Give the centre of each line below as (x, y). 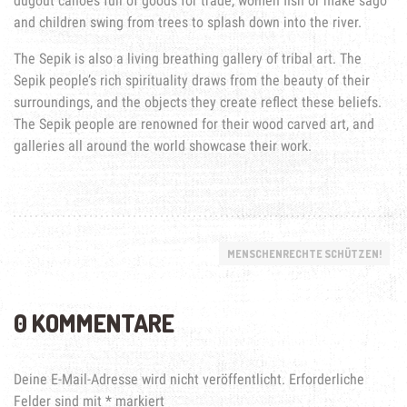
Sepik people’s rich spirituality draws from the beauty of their (192, 81)
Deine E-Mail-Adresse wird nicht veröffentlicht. (149, 380)
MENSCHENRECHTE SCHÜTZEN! (304, 253)
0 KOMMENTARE (94, 323)
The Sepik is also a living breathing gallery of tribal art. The (188, 59)
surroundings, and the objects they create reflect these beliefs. (198, 103)
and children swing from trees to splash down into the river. (188, 23)
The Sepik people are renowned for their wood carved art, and (194, 124)
